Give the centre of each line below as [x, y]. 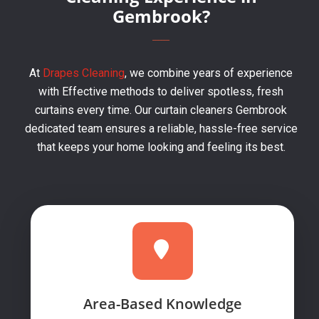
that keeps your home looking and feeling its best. [161, 147]
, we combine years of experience [209, 73]
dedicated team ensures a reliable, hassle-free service [161, 129]
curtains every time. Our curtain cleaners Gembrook [161, 110]
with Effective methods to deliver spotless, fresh [161, 91]
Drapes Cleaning [82, 73]
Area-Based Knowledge [162, 304]
